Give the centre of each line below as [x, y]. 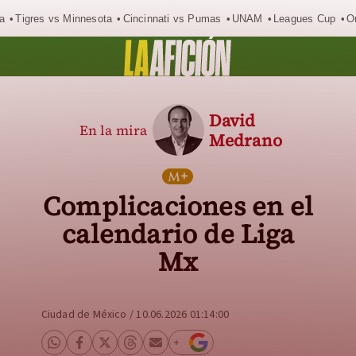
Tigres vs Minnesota [64, 18]
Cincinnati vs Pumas [172, 18]
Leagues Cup [305, 18]
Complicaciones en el [178, 206]
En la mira [113, 130]
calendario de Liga [178, 234]
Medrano [245, 140]
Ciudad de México [84, 315]
